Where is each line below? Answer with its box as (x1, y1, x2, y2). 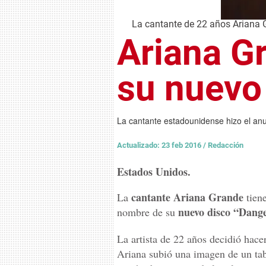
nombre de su (117, 205, 178, 219)
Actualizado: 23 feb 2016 (117, 141, 203, 150)
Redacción (208, 141, 243, 150)
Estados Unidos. (117, 164, 191, 179)
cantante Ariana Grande (128, 189, 243, 205)
